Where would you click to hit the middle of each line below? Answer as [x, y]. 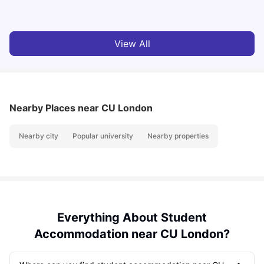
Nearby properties [178, 136]
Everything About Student [132, 218]
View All [132, 44]
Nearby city [39, 136]
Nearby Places [44, 108]
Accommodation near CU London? [132, 234]
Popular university [103, 136]
